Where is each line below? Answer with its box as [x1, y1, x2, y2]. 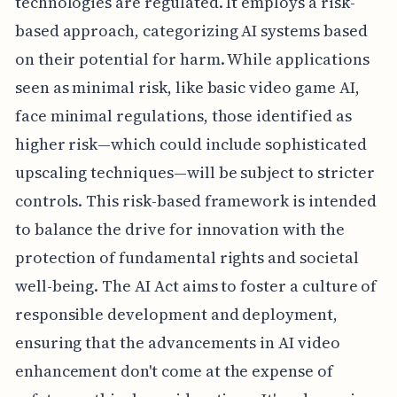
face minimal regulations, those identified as [14, 104, 352, 127]
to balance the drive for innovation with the [14, 217, 345, 240]
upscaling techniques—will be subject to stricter [14, 160, 375, 183]
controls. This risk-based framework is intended [14, 189, 377, 212]
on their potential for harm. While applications [14, 47, 370, 70]
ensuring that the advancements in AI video [14, 331, 340, 354]
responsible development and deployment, [14, 302, 338, 325]
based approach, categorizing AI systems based [14, 19, 368, 42]
